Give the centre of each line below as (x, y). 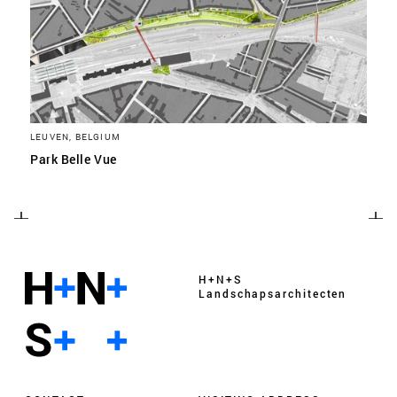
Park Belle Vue (74, 159)
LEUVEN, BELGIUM (75, 136)
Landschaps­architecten (273, 293)
